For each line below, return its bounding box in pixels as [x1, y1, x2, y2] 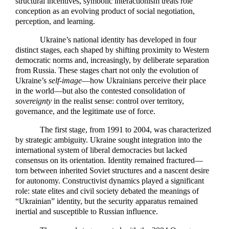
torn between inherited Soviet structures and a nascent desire [15, 166, 209, 175]
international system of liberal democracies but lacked [15, 146, 187, 155]
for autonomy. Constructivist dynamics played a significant [15, 176, 204, 186]
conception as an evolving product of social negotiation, [15, 6, 195, 15]
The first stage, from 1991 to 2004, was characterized [40, 125, 211, 134]
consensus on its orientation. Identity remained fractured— [15, 156, 203, 165]
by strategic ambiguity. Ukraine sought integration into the [15, 135, 202, 145]
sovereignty [15, 97, 52, 106]
